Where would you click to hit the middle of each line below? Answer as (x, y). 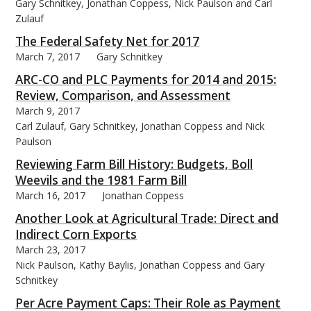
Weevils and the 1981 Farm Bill (101, 180)
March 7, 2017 (48, 56)
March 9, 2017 (48, 110)
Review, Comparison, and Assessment (123, 95)
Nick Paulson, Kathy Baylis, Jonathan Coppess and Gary (140, 264)
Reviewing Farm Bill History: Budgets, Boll (134, 164)
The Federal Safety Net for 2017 (108, 41)
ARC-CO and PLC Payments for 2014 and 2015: (146, 79)
